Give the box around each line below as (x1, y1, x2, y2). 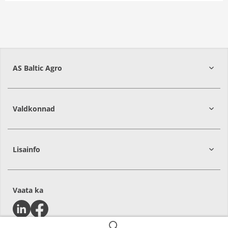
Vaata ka (13, 185, 43, 195)
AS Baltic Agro (13, 63, 62, 73)
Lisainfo (13, 145, 40, 154)
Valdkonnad (13, 104, 55, 113)
